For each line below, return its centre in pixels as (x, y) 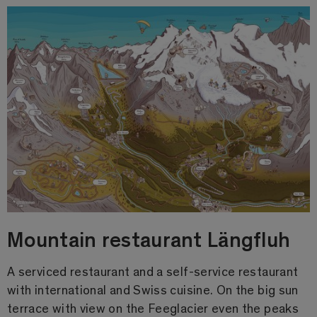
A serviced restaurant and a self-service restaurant (153, 271)
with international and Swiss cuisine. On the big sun (153, 289)
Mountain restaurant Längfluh (149, 238)
